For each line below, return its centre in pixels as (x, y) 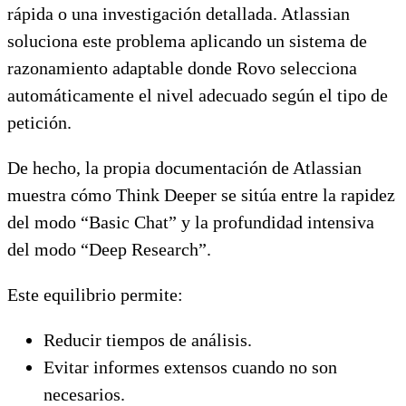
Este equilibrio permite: (95, 294)
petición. (39, 122)
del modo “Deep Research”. (109, 249)
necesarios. (84, 394)
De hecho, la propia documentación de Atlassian (184, 167)
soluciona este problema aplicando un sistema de (187, 40)
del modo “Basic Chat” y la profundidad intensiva (191, 222)
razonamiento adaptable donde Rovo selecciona (182, 68)
